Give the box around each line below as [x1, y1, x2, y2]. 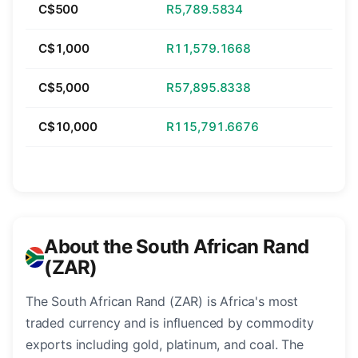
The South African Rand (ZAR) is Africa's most [26, 293, 299, 310]
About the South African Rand [44, 235, 309, 259]
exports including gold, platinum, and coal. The [26, 336, 304, 353]
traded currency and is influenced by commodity [26, 315, 314, 332]
